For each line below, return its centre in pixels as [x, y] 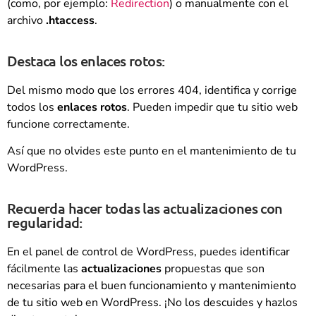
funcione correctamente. [68, 124]
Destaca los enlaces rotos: [86, 60]
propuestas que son [214, 268]
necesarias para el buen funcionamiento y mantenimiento [152, 285]
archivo [26, 21]
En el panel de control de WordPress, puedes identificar [148, 251]
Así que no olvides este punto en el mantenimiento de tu [152, 151]
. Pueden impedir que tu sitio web [212, 107]
